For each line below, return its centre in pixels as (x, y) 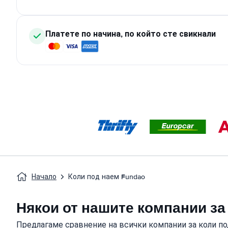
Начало (44, 177)
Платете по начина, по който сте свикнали (131, 34)
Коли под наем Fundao (107, 177)
